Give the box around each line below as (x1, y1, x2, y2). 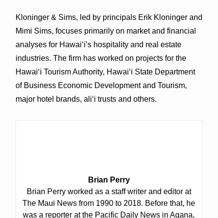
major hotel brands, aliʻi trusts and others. (15, 94, 157, 103)
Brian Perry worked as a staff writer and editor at (26, 187, 191, 196)
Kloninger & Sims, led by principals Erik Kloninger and (15, 13, 202, 21)
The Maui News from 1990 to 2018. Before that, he (22, 199, 196, 207)
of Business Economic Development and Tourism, (15, 81, 187, 90)
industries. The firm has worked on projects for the (15, 54, 186, 62)
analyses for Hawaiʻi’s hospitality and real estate (15, 40, 182, 49)
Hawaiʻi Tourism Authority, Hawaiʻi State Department (15, 67, 195, 76)
